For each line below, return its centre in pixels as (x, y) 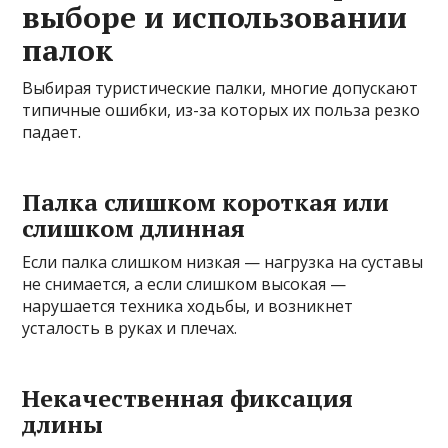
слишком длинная (134, 228)
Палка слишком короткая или (206, 202)
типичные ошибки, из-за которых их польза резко (221, 110)
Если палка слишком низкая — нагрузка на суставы (223, 262)
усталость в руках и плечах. (130, 328)
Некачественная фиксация (188, 398)
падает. (52, 132)
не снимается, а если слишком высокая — (184, 284)
